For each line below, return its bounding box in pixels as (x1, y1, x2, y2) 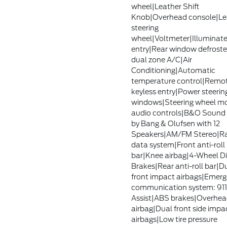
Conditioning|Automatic (131, 66, 215, 74)
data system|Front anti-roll (131, 141, 225, 149)
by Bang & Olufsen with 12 (131, 120, 220, 128)
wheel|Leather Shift (131, 3, 199, 11)
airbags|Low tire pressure (131, 215, 217, 223)
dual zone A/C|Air (131, 56, 192, 64)
